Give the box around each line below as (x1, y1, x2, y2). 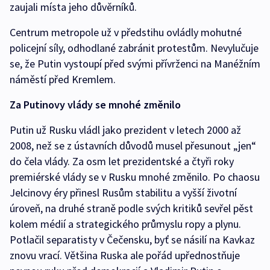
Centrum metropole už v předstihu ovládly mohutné (10, 25, 242, 40)
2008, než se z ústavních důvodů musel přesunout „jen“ (10, 139, 256, 153)
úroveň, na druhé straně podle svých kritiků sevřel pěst (10, 201, 253, 216)
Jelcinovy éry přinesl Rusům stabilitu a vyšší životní (10, 186, 237, 200)
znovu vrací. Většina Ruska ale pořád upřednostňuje (10, 248, 240, 263)
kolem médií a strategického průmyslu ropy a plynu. (10, 217, 241, 231)
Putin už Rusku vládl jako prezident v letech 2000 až (10, 123, 241, 137)
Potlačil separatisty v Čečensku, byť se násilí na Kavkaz (10, 233, 255, 247)
